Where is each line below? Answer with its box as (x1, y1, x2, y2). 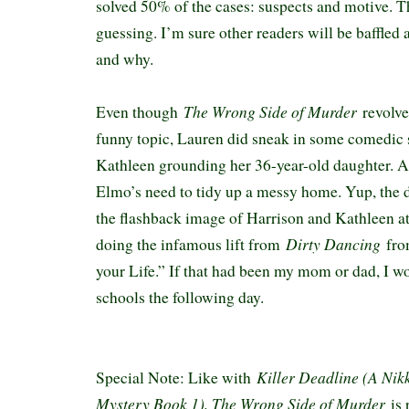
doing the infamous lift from (96, 234, 286, 255)
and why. (96, 48, 159, 69)
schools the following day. (96, 287, 269, 308)
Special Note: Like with (96, 367, 257, 388)
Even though (96, 101, 184, 122)
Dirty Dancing (286, 233, 386, 255)
